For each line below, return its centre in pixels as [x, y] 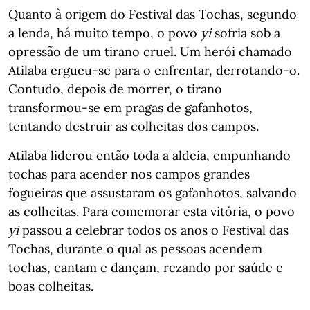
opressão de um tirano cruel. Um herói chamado [150, 52]
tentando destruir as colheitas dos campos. [134, 127]
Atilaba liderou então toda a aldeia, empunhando [149, 156]
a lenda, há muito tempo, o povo [104, 33]
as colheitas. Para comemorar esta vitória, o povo [152, 212]
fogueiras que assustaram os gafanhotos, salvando [153, 193]
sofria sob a [246, 33]
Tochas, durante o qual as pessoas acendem [135, 249]
